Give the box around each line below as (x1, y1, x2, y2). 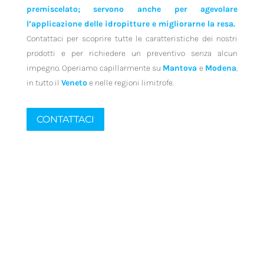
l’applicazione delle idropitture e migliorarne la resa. (26, 19, 235, 29)
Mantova (163, 63, 197, 73)
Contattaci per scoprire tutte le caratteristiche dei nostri (26, 34, 238, 44)
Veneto (61, 78, 87, 88)
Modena (205, 63, 237, 73)
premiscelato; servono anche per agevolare (26, 4, 238, 14)
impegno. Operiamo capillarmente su (26, 63, 163, 73)
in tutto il (26, 78, 61, 88)
